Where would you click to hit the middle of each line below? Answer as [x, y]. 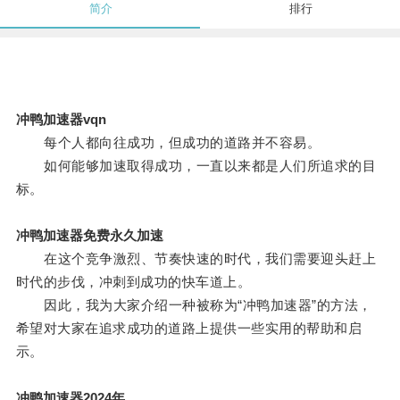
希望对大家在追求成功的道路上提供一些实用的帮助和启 [189, 329]
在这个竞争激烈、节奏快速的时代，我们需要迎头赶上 [196, 259]
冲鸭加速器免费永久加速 [89, 236]
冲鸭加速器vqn [61, 120]
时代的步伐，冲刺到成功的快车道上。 [133, 282]
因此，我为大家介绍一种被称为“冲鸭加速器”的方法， [194, 305]
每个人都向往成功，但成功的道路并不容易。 [168, 143]
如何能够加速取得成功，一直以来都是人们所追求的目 [196, 166]
